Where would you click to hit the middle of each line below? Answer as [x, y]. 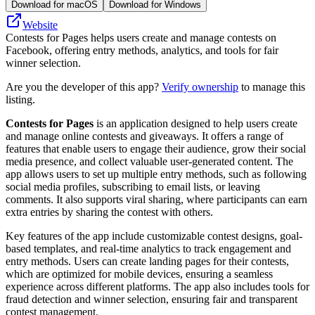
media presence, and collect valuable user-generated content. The [149, 161]
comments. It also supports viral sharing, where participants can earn [156, 199]
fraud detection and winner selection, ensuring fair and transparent [152, 299]
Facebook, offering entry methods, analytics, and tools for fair [142, 50]
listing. [20, 99]
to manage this [272, 86]
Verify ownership [200, 86]
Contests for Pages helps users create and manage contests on [141, 37]
